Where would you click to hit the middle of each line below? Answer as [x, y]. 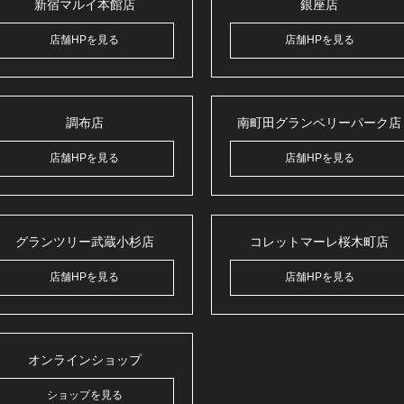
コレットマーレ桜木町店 [319, 241]
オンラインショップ [84, 360]
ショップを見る [84, 395]
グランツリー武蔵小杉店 [84, 241]
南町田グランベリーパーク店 [319, 123]
